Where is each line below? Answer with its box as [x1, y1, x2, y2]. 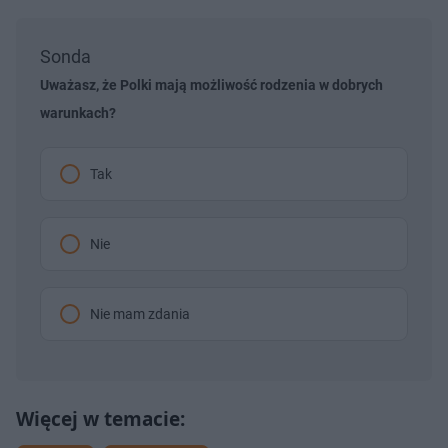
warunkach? [40, 104, 116, 121]
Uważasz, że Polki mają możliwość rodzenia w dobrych [40, 76, 383, 93]
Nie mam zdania [90, 305, 190, 322]
